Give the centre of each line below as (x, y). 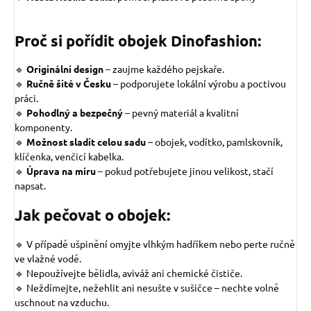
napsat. (30, 186)
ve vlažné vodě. (48, 258)
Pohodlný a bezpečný (75, 113)
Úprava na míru (61, 171)
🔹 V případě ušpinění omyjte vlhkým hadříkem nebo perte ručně (155, 243)
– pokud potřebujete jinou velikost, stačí (186, 171)
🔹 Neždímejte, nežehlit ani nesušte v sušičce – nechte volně (147, 287)
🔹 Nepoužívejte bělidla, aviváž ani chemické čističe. (128, 272)
